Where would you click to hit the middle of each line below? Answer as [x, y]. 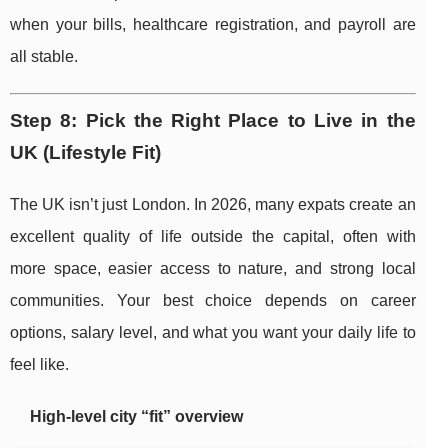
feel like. [39, 365]
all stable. [44, 57]
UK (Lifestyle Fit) [85, 153]
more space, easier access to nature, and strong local [213, 269]
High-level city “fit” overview [136, 417]
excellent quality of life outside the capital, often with [213, 237]
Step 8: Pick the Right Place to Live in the [213, 121]
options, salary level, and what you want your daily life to [213, 333]
